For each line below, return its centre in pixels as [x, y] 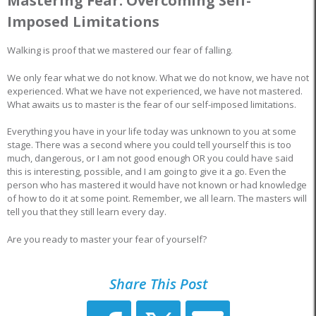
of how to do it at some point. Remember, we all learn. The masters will [157, 199]
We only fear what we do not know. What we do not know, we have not [158, 77]
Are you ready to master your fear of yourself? [107, 239]
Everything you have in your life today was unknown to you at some [152, 132]
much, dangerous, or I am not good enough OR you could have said [150, 158]
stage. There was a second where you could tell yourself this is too [149, 145]
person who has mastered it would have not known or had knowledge [157, 185]
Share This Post [158, 284]
